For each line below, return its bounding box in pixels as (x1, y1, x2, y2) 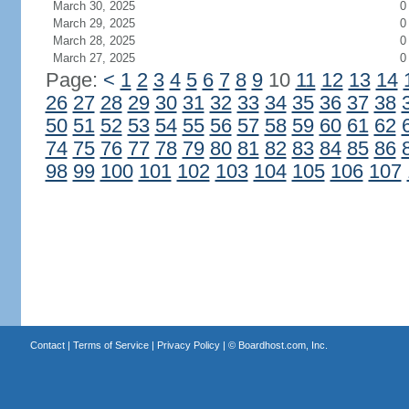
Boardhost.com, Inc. (237, 340, 328, 351)
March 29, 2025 (52, 16, 135, 30)
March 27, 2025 (52, 51, 135, 65)
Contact (29, 340, 65, 351)
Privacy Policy (156, 340, 220, 351)
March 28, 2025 (52, 34, 135, 47)
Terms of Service (72, 340, 149, 351)
